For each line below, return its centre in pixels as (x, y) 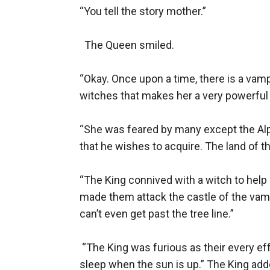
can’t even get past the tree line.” (157, 214)
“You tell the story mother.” (143, 11)
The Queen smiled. (127, 45)
